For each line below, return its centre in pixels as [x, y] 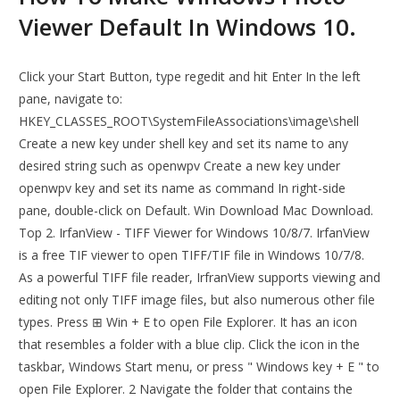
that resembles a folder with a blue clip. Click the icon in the [190, 345]
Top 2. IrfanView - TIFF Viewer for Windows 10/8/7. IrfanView [195, 233]
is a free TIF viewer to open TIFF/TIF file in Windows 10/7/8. [192, 255]
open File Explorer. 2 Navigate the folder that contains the [186, 389]
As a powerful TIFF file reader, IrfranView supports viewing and [200, 278]
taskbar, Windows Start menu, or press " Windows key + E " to [200, 367]
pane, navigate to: [71, 99]
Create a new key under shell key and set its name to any [184, 144]
